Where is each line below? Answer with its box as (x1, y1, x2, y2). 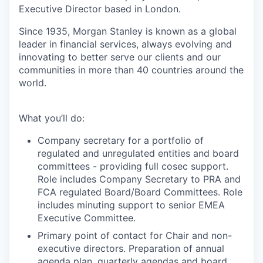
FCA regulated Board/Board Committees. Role (38, 186, 242, 198)
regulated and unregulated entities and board (38, 147, 239, 159)
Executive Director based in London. (19, 3, 181, 15)
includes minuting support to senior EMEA (38, 199, 225, 211)
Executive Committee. (38, 212, 136, 224)
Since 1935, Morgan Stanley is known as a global (19, 25, 237, 37)
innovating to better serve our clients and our (19, 51, 221, 63)
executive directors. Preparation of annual (38, 242, 224, 254)
